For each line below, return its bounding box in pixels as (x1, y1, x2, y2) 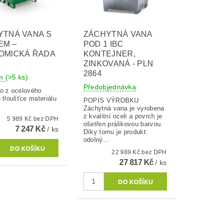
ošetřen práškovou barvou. (83, 120, 163, 128)
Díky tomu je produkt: (83, 128, 148, 136)
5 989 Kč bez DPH (33, 115, 59, 123)
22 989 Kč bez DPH (141, 149, 167, 156)
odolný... (83, 136, 110, 144)
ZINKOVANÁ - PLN (83, 59, 154, 68)
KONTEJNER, (83, 50, 136, 58)
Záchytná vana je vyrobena (83, 105, 165, 112)
